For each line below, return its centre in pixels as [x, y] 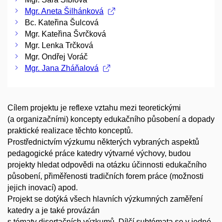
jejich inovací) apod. [43, 188]
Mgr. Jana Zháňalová [62, 68]
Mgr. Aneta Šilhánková [64, 11]
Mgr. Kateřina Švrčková [65, 34]
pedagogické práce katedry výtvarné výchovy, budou [99, 153]
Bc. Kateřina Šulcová [62, 23]
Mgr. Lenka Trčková [59, 45]
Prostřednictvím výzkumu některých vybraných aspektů [103, 142]
